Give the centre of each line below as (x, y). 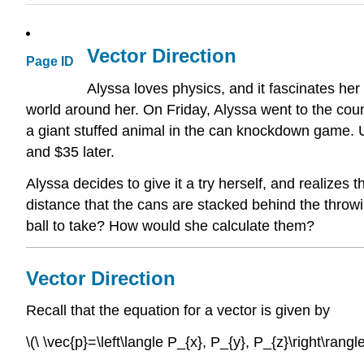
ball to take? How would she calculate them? (170, 225)
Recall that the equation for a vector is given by (178, 311)
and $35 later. (70, 152)
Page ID (50, 62)
